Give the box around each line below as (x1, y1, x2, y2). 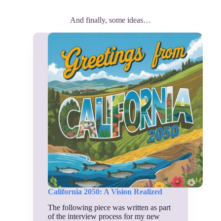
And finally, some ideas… (70, 16, 151, 25)
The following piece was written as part (48, 203, 171, 212)
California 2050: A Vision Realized (48, 187, 163, 196)
